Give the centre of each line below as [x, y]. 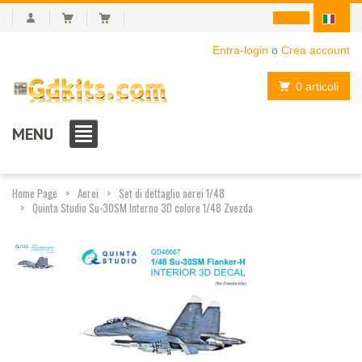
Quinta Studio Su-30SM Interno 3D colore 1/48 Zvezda [143, 207]
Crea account [316, 50]
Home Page [35, 193]
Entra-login [240, 50]
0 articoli [317, 86]
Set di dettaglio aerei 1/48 [172, 193]
